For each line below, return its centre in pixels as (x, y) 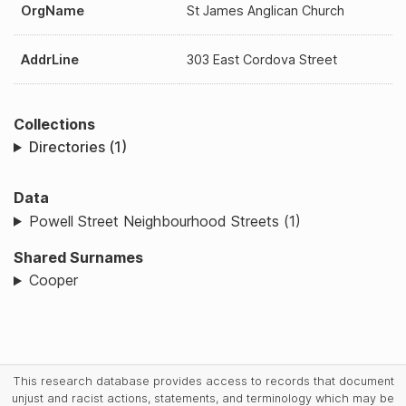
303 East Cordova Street (262, 59)
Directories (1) (77, 147)
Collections (54, 124)
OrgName (53, 10)
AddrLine (50, 59)
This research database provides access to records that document (203, 381)
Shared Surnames (78, 257)
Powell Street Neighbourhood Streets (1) (164, 221)
